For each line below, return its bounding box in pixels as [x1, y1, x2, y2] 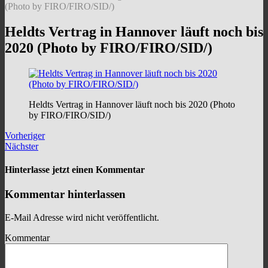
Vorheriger [5, 130, 45, 141]
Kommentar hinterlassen [5, 188, 126, 201]
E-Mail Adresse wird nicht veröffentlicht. [5, 212, 159, 223]
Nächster [5, 141, 38, 151]
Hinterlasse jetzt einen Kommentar [5, 165, 145, 175]
